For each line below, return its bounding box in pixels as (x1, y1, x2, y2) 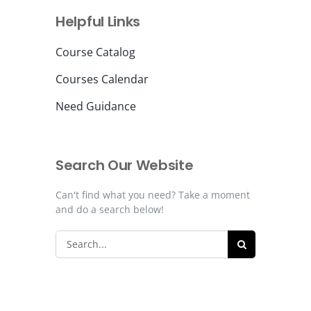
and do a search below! (56, 202, 164, 216)
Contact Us (15, 35, 65, 49)
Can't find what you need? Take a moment (56, 187, 250, 201)
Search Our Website (56, 155, 194, 175)
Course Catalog (56, 44, 135, 60)
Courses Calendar (56, 71, 149, 87)
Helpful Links (56, 11, 141, 31)
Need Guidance (56, 98, 136, 114)
